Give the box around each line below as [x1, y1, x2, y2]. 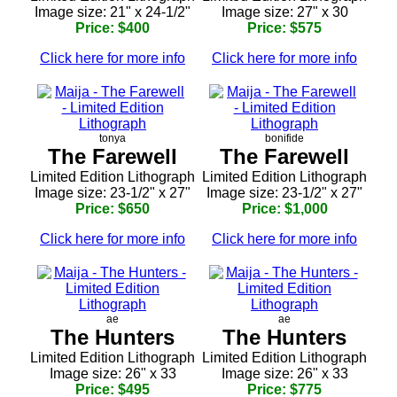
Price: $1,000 [241, 201, 328, 217]
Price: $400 [75, 20, 150, 36]
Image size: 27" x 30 [221, 4, 348, 20]
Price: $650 [75, 201, 150, 217]
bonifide [265, 132, 304, 145]
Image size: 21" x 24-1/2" [35, 4, 191, 20]
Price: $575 [247, 20, 322, 36]
